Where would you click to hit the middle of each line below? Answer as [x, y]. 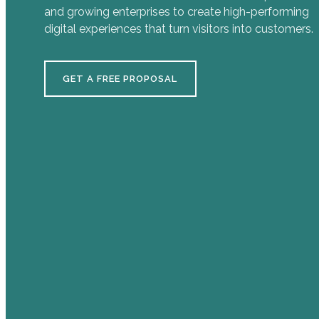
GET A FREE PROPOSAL [120, 79]
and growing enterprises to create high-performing [176, 12]
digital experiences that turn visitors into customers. [178, 29]
